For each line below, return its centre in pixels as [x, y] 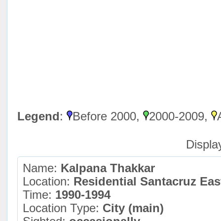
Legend [38, 116]
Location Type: [63, 208]
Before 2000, [108, 116]
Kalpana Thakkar [108, 168]
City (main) [133, 208]
